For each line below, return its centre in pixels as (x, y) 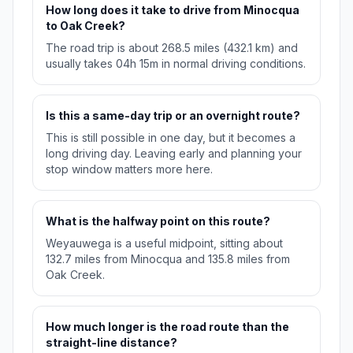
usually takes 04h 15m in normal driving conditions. (176, 64)
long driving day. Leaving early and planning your (174, 154)
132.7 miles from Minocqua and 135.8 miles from (168, 259)
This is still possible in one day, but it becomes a (171, 138)
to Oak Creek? (85, 26)
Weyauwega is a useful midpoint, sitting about (164, 243)
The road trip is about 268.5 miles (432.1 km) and (172, 48)
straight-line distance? (111, 343)
